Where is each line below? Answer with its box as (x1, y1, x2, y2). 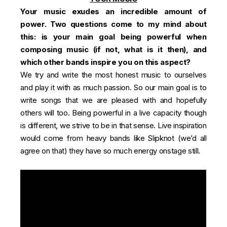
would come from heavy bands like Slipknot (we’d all (20, 133, 207, 143)
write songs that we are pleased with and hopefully (20, 95, 207, 105)
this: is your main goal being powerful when (20, 32, 207, 42)
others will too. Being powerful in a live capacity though (20, 108, 207, 118)
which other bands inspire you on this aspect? (20, 57, 193, 67)
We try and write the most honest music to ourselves (20, 70, 207, 80)
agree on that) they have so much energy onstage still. (20, 146, 200, 156)
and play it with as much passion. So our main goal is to (20, 83, 207, 92)
